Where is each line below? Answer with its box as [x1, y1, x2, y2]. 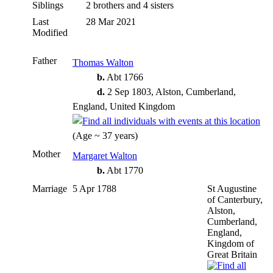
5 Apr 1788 [73, 183, 119, 194]
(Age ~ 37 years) [73, 130, 140, 141]
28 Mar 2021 [86, 16, 138, 27]
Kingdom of [207, 238, 254, 249]
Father [32, 55, 57, 66]
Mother [32, 148, 60, 159]
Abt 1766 [105, 71, 148, 82]
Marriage [32, 183, 67, 194]
